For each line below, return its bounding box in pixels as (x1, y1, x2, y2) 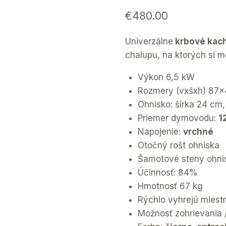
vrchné (183, 127, 214, 137)
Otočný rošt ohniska (138, 140, 220, 151)
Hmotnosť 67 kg (138, 181, 203, 192)
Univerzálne (125, 36, 173, 47)
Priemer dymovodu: (138, 113, 219, 124)
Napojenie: (138, 127, 184, 137)
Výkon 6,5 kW (138, 72, 195, 83)
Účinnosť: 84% (138, 167, 198, 178)
